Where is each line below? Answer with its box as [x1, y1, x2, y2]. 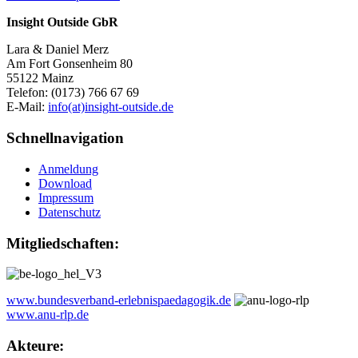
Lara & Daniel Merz [6, 42, 109, 57]
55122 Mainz [6, 71, 74, 86]
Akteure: [6, 337, 64, 355]
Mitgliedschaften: [6, 234, 119, 252]
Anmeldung [38, 161, 98, 176]
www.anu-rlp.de [6, 308, 89, 322]
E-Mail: [6, 100, 48, 114]
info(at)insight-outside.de [48, 100, 173, 114]
